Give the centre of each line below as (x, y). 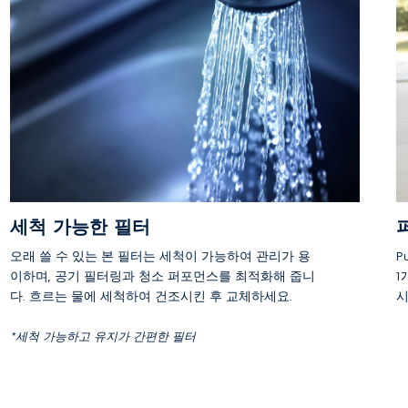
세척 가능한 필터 (80, 227)
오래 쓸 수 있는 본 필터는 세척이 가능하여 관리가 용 (160, 256)
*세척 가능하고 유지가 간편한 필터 (102, 337)
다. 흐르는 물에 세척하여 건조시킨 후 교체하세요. (151, 296)
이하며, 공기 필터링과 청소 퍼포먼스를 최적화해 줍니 (162, 276)
